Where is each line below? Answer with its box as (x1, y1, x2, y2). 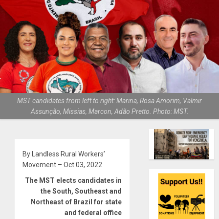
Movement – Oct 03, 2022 (22, 161, 102, 169)
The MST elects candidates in (25, 176, 122, 185)
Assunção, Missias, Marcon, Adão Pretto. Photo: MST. (30, 108, 189, 116)
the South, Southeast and (41, 187, 122, 196)
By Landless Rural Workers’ (22, 150, 105, 158)
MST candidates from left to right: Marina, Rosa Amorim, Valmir (17, 97, 202, 105)
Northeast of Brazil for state (31, 198, 122, 206)
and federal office (65, 209, 122, 217)
